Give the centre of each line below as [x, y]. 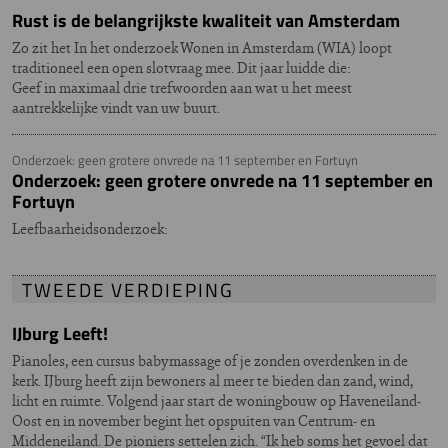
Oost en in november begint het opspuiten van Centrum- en [195, 420]
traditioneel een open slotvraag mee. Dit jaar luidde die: [181, 67]
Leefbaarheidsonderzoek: [89, 228]
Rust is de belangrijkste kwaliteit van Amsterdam [206, 20]
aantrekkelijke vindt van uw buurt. [116, 107]
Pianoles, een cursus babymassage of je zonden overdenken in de [210, 360]
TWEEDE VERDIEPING [128, 289]
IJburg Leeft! [60, 333]
